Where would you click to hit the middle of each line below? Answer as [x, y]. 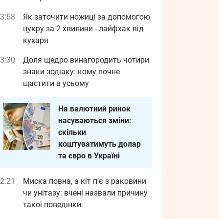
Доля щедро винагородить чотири [86, 60]
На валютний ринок [94, 109]
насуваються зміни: [95, 120]
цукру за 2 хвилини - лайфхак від [83, 29]
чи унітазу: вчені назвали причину [85, 193]
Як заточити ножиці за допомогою [87, 17]
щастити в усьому [56, 83]
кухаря [36, 40]
